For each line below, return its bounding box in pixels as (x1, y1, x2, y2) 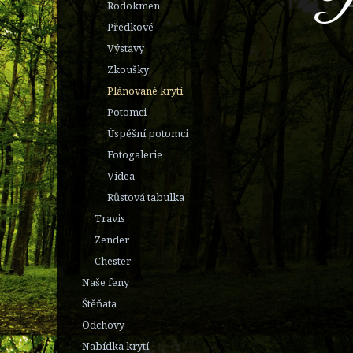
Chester (95, 253, 131, 268)
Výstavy (107, 40, 144, 55)
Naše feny (82, 274, 129, 289)
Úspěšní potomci (107, 125, 188, 140)
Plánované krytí (107, 83, 183, 98)
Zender (95, 232, 129, 247)
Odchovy (82, 317, 124, 332)
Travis (95, 210, 125, 225)
